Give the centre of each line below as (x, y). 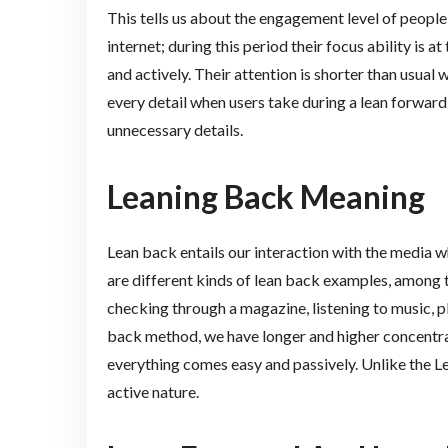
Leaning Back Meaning (265, 196)
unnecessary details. (174, 129)
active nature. (152, 391)
